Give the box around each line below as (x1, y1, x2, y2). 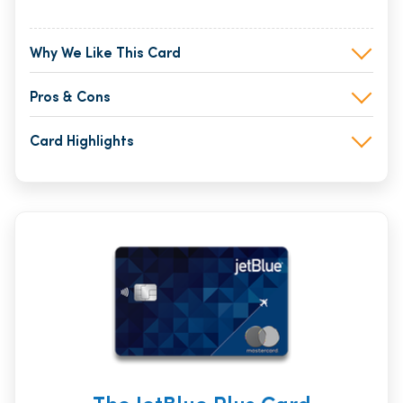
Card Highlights (30, 134, 134, 149)
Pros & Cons (30, 90, 111, 105)
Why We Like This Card (30, 46, 181, 61)
